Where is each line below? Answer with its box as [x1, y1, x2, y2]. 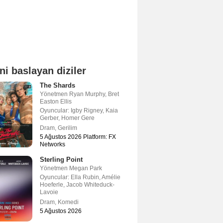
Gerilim [58, 124, 77, 131]
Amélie [102, 174, 120, 181]
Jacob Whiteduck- [66, 181, 114, 188]
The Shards [40, 82, 75, 89]
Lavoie [40, 189, 58, 196]
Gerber [40, 114, 58, 121]
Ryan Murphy [69, 91, 105, 98]
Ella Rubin [71, 174, 99, 181]
